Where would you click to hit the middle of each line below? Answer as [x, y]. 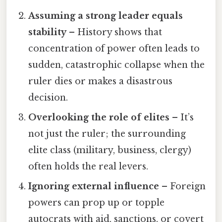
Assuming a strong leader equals [106, 16]
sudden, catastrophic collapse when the [117, 65]
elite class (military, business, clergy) [110, 150]
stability [48, 32]
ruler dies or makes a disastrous [101, 82]
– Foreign [183, 187]
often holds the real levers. [88, 167]
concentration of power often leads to [114, 49]
